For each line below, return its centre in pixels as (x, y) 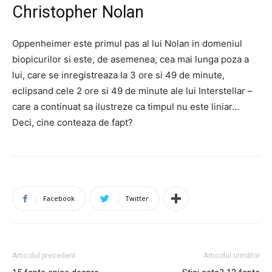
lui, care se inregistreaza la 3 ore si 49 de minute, (118, 75)
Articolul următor (232, 255)
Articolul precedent (44, 255)
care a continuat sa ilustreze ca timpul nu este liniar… (126, 106)
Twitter (137, 198)
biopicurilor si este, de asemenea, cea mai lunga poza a (131, 59)
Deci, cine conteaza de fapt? (73, 122)
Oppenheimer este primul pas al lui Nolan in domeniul (127, 43)
